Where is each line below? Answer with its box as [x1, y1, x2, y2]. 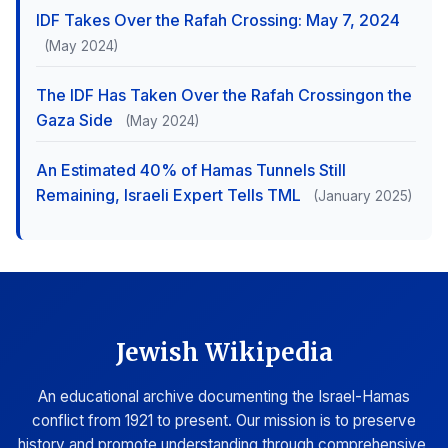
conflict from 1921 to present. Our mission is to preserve [32, 411, 416, 430]
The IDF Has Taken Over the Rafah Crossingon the [36, 85, 412, 105]
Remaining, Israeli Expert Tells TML [36, 185, 305, 205]
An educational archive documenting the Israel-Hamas [38, 387, 410, 406]
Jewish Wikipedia [115, 337, 333, 368]
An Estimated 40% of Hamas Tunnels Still [36, 160, 346, 180]
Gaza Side [36, 110, 117, 130]
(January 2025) [313, 188, 412, 204]
